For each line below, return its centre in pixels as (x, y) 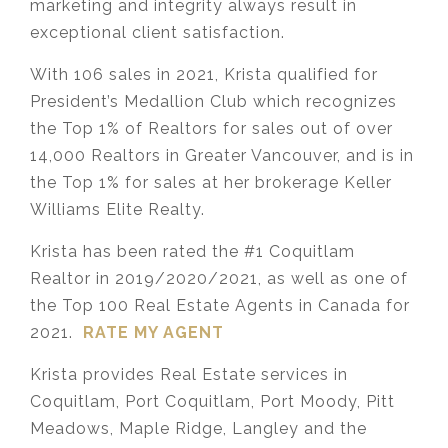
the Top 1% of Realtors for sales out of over (211, 129)
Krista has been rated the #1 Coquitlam (192, 252)
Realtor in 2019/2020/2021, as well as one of (219, 279)
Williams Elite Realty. (117, 210)
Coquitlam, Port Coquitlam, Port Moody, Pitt (212, 402)
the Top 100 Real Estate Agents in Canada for (220, 306)
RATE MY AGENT (153, 333)
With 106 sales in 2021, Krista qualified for (204, 75)
